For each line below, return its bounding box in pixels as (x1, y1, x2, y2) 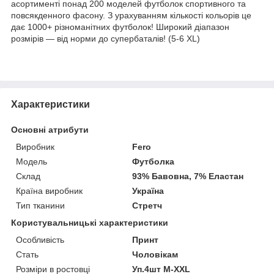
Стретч (132, 200, 163, 210)
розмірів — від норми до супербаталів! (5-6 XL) (11, 33, 200, 43)
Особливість (16, 234, 64, 245)
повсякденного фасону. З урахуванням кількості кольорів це (11, 10, 251, 20)
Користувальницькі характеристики (11, 217, 168, 228)
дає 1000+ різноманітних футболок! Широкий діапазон (11, 21, 229, 32)
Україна (132, 185, 165, 196)
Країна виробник (16, 185, 83, 196)
